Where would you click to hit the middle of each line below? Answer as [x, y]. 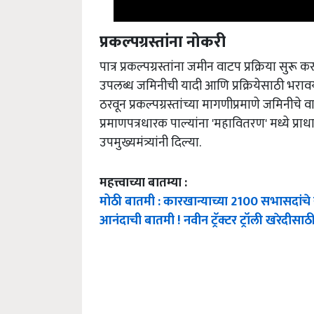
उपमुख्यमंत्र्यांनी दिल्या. [150, 143]
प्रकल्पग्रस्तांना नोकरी [163, 42]
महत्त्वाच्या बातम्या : [143, 183]
